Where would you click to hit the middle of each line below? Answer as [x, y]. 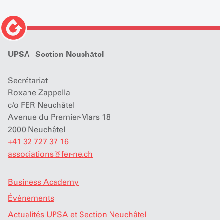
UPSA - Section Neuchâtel [56, 54]
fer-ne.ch [77, 154]
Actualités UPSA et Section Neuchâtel [77, 214]
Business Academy [43, 182]
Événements [31, 198]
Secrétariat [28, 80]
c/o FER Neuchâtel [41, 105]
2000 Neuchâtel [37, 129]
